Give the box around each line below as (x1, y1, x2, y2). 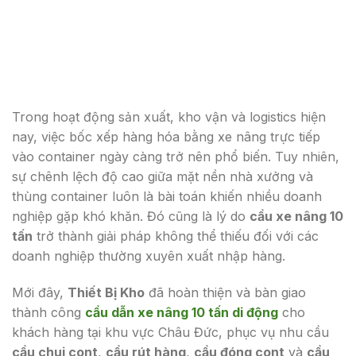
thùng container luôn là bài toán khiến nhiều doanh (12, 188, 322, 205)
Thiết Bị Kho (68, 284, 145, 301)
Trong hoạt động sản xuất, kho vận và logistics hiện (12, 109, 326, 126)
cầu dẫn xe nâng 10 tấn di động (85, 304, 278, 321)
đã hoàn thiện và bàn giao (145, 284, 306, 301)
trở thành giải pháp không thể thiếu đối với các (33, 228, 319, 245)
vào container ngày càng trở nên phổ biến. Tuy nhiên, (12, 149, 339, 165)
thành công (12, 304, 85, 321)
